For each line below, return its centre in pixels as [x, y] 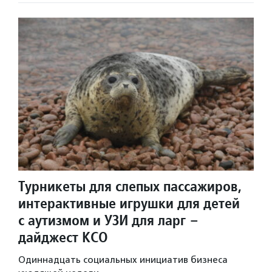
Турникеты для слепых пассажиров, [130, 186]
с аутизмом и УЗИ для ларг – [108, 220]
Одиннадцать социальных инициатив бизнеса [123, 260]
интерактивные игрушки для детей [129, 203]
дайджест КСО [63, 237]
